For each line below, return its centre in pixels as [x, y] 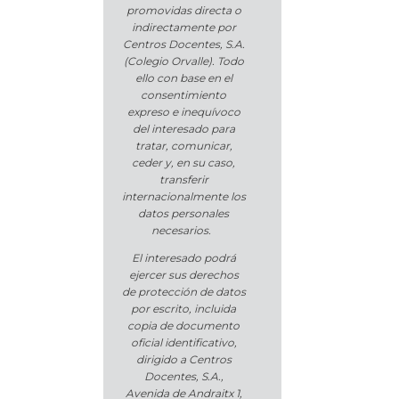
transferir [183, 180]
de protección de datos [183, 292]
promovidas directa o [183, 11]
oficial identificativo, [183, 343]
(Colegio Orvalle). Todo [183, 61]
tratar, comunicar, [183, 146]
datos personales [183, 214]
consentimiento [183, 95]
